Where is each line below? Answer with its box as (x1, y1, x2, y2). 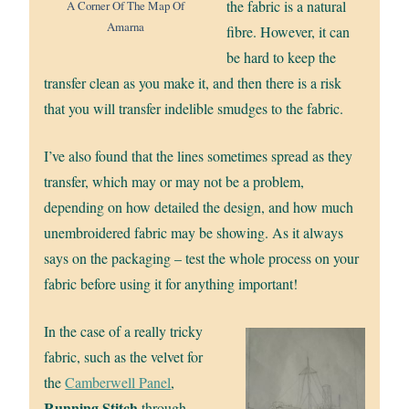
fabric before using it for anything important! (44, 274, 299, 294)
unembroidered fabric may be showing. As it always (44, 223, 344, 243)
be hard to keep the (226, 47, 336, 68)
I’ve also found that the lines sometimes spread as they (44, 146, 353, 166)
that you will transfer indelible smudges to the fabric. (44, 99, 344, 119)
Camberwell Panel (65, 372, 172, 393)
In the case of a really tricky (44, 321, 204, 341)
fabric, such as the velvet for (44, 347, 204, 367)
